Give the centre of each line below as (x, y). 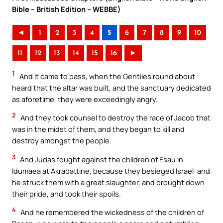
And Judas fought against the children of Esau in (101, 159)
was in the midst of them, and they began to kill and (98, 129)
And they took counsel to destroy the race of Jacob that (115, 118)
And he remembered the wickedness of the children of (111, 212)
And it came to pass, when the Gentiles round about (107, 76)
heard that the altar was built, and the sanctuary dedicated (111, 87)
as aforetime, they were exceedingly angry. (85, 99)
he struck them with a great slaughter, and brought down (108, 182)
